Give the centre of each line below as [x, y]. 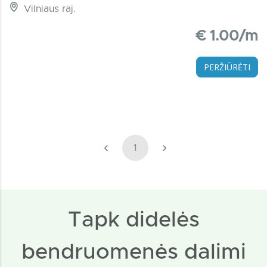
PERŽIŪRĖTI [227, 67]
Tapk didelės [133, 220]
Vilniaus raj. [48, 9]
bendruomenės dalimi [133, 252]
